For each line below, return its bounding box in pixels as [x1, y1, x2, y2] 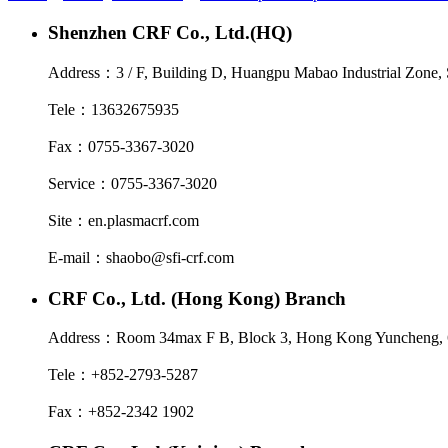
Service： [48, 174, 111, 192]
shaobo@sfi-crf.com [106, 248, 234, 266]
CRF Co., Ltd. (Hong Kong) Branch [48, 287, 346, 309]
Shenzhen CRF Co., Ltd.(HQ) [48, 22, 292, 44]
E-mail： [48, 248, 106, 266]
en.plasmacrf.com [88, 211, 199, 229]
